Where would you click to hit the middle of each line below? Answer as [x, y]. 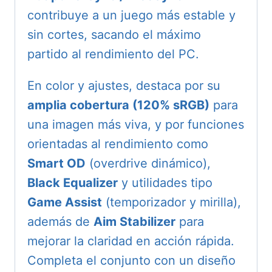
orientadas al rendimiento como [118, 144]
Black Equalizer [73, 183]
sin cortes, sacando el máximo [114, 35]
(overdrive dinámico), [148, 164]
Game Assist [65, 202]
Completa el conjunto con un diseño [131, 261]
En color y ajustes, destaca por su [124, 86]
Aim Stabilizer [134, 222]
